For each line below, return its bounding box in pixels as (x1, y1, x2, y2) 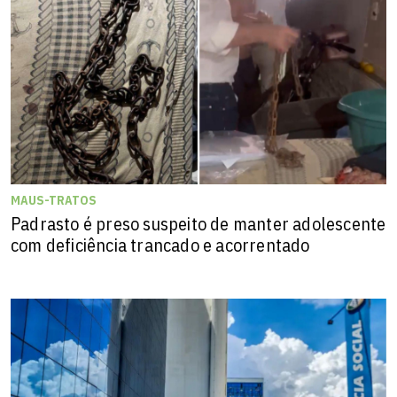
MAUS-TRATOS (11, 191, 97, 208)
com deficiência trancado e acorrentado (11, 232, 310, 257)
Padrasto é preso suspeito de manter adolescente (11, 211, 386, 236)
